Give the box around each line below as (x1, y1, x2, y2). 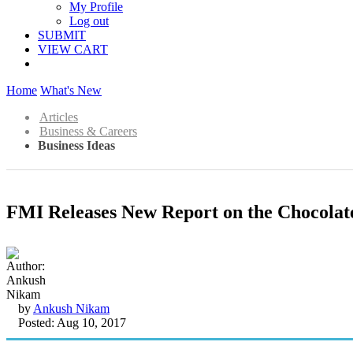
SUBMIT (38, 28, 86, 42)
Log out (69, 14, 109, 28)
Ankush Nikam (33, 301, 110, 315)
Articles (39, 110, 78, 124)
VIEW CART (38, 43, 108, 56)
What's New (40, 84, 102, 97)
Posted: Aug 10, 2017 (18, 315, 126, 329)
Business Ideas (38, 139, 115, 152)
